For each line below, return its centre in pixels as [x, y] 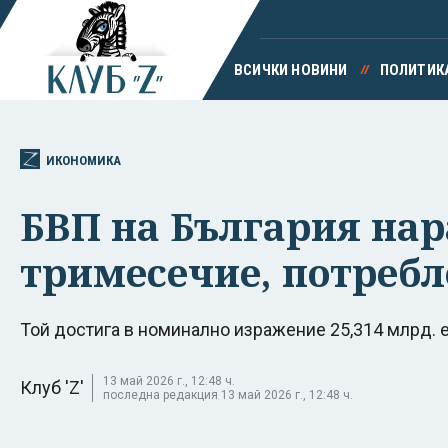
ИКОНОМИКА [83, 160]
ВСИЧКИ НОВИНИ [290, 70]
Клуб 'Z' [52, 387]
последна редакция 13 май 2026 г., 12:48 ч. [228, 394]
